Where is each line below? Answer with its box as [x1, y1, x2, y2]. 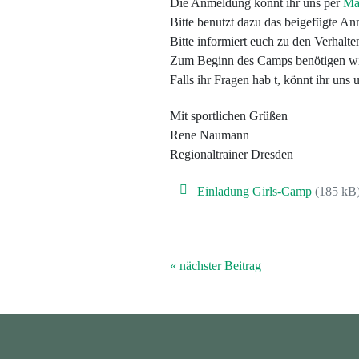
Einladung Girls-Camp [197, 184, 313, 198]
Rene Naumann [169, 128, 249, 143]
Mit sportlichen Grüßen [169, 109, 288, 123]
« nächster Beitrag [169, 258, 261, 272]
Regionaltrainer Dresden [169, 147, 293, 162]
